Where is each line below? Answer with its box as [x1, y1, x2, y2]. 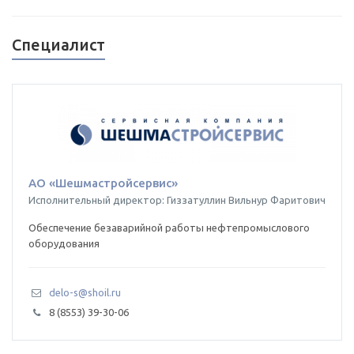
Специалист [12, 36, 105, 55]
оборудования [28, 238, 100, 250]
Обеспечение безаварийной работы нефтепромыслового [28, 222, 310, 234]
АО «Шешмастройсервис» [28, 176, 178, 190]
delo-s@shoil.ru [49, 287, 121, 299]
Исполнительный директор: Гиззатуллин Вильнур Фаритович [28, 194, 326, 206]
